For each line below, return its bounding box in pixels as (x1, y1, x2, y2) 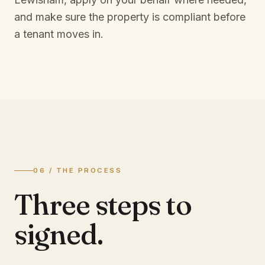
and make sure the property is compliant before (14, 11, 245, 23)
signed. (14, 216, 104, 251)
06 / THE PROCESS (33, 166, 122, 174)
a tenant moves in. (14, 28, 104, 40)
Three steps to (14, 187, 192, 222)
